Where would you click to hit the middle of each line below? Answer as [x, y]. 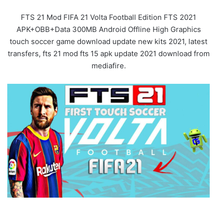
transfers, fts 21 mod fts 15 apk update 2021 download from [108, 54]
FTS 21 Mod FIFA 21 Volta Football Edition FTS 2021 [108, 17]
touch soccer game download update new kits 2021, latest [108, 42]
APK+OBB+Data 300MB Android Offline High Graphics [108, 30]
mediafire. [108, 66]
